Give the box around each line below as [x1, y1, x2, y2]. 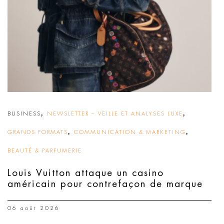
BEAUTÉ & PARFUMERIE [7, 148, 82, 153]
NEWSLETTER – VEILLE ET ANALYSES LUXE [47, 111, 183, 116]
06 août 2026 [7, 205, 60, 211]
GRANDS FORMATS [7, 129, 68, 135]
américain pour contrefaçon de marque [7, 179, 203, 188]
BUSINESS [7, 111, 41, 116]
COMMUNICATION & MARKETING [74, 129, 186, 135]
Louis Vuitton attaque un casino [7, 168, 164, 177]
